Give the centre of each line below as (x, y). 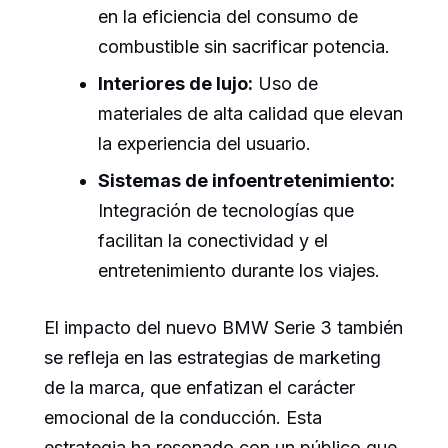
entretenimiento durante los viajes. (239, 270)
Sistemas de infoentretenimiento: (246, 180)
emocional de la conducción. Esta (183, 417)
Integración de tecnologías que (226, 210)
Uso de (285, 83)
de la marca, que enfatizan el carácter (199, 387)
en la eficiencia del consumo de (228, 16)
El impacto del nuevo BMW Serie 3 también (223, 327)
